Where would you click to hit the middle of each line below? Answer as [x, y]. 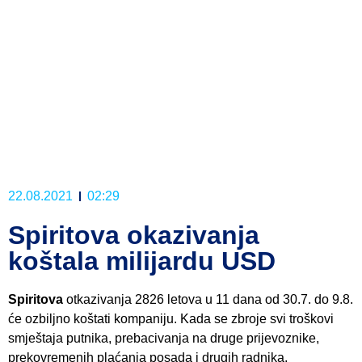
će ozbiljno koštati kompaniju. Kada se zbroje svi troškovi [171, 319]
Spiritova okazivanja [134, 235]
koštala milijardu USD [142, 261]
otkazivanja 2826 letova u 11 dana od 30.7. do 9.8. [208, 299]
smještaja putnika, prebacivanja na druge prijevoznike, [164, 338]
